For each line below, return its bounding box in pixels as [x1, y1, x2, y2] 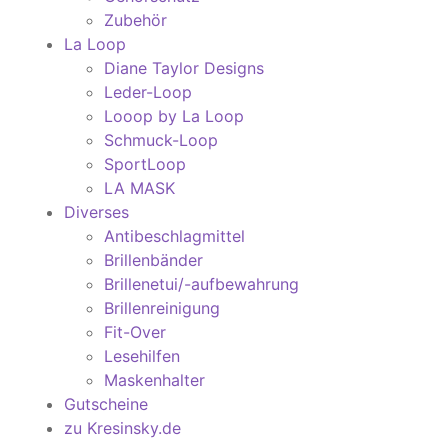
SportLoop [104, 154, 186, 175]
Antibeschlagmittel [104, 226, 245, 247]
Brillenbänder [104, 250, 203, 271]
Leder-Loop [104, 82, 192, 103]
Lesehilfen [104, 346, 180, 367]
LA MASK [104, 178, 175, 199]
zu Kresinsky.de [64, 418, 181, 439]
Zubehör [104, 10, 167, 31]
